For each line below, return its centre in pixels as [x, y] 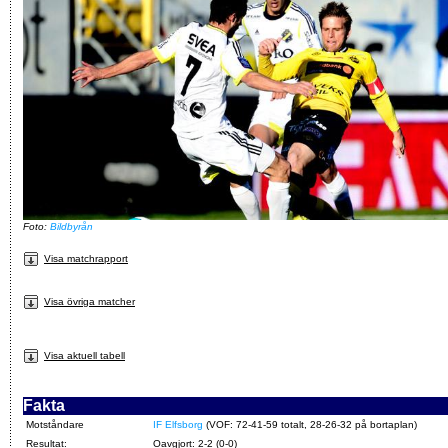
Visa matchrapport [86, 258]
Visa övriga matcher [89, 301]
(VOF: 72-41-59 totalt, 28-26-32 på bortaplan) [310, 424]
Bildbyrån [71, 226]
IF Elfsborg [178, 424]
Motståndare [55, 424]
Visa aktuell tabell [84, 355]
